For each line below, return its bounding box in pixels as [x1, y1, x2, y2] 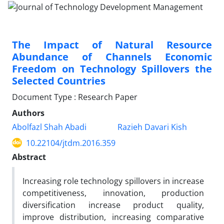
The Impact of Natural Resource [12, 37, 212, 51]
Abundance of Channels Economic [12, 49, 212, 63]
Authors [12, 107, 44, 118]
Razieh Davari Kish [117, 121, 187, 132]
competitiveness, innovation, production [22, 187, 204, 198]
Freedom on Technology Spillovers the [12, 61, 212, 75]
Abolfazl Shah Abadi [12, 121, 86, 132]
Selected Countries [12, 73, 105, 87]
